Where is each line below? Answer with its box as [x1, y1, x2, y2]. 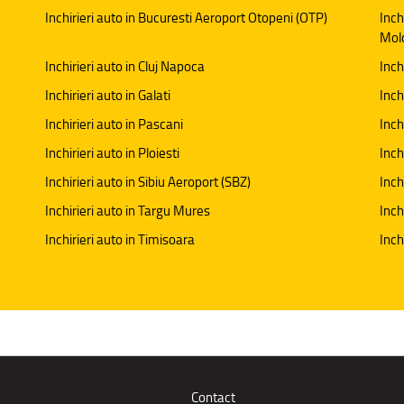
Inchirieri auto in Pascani [44, 113, 183, 135]
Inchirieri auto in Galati [44, 84, 170, 106]
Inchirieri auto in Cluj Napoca [44, 55, 205, 78]
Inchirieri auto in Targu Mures [44, 199, 210, 222]
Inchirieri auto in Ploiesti [44, 142, 179, 164]
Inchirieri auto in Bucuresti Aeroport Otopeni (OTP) [44, 6, 327, 29]
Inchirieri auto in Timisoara [44, 228, 195, 251]
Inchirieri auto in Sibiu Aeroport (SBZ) [44, 170, 251, 193]
